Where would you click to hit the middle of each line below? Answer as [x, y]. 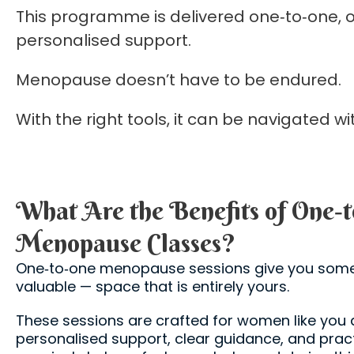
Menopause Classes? [126, 243]
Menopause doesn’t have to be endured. [179, 80]
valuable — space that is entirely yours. [153, 287]
